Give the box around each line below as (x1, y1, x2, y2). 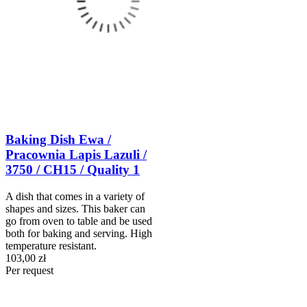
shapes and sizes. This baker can (5, 202, 145, 214)
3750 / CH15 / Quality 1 (5, 162, 140, 177)
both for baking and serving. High (5, 227, 152, 239)
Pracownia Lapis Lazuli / (5, 147, 147, 162)
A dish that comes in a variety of (5, 190, 145, 202)
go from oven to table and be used (5, 214, 152, 227)
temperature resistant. (5, 239, 97, 251)
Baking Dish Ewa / (5, 132, 111, 147)
